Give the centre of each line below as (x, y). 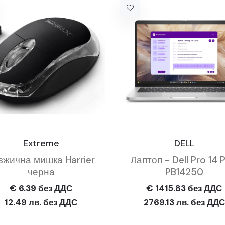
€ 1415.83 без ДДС (184, 188)
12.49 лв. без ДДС (41, 202)
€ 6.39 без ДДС (41, 188)
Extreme (41, 143)
